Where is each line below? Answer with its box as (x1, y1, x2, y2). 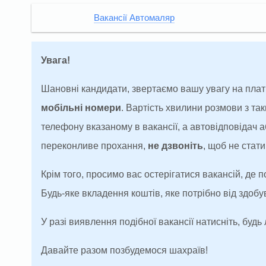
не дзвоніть (148, 140, 203, 151)
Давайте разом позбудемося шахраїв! (41, 245, 208, 255)
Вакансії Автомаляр (94, 12, 175, 23)
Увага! (41, 55, 70, 65)
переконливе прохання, (41, 140, 148, 151)
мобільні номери (41, 102, 121, 113)
